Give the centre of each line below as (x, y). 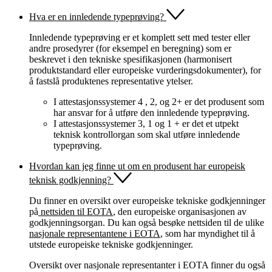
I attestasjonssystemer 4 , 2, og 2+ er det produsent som (159, 101)
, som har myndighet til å (208, 233)
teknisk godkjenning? (70, 180)
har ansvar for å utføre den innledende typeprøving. (151, 112)
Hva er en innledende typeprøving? (97, 16)
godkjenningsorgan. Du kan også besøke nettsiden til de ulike (147, 222)
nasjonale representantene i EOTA (95, 233)
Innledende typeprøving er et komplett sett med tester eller (140, 37)
